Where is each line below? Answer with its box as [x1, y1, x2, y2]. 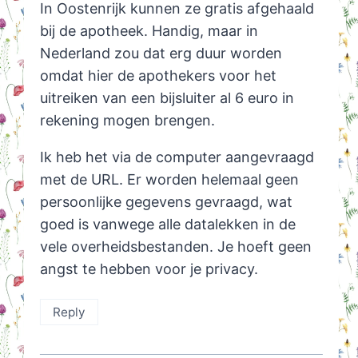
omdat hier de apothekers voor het [39, 67, 276, 85]
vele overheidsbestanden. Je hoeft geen [39, 238, 312, 256]
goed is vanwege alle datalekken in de [39, 216, 296, 233]
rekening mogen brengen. [39, 112, 215, 129]
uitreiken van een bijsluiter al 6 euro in [39, 89, 294, 107]
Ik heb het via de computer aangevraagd [39, 149, 314, 166]
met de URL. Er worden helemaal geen [39, 171, 299, 189]
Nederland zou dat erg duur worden [39, 45, 282, 62]
